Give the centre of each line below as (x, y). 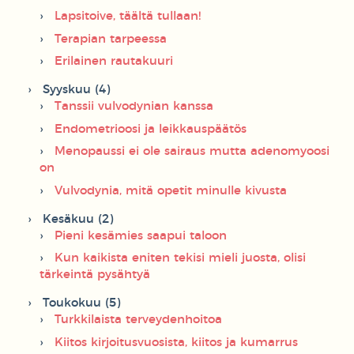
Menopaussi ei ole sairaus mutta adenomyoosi (192, 152)
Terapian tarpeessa (111, 39)
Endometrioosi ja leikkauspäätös (151, 129)
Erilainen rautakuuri (114, 62)
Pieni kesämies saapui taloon (141, 235)
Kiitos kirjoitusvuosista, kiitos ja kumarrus (176, 342)
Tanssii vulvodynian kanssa (134, 107)
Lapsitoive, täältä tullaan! (128, 17)
